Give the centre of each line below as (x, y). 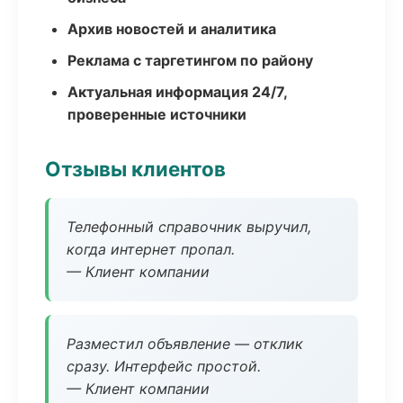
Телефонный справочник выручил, (189, 227)
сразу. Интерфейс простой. (164, 366)
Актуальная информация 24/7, (177, 92)
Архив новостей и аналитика (172, 29)
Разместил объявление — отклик (185, 344)
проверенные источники (157, 114)
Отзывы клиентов (135, 169)
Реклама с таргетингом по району (190, 60)
